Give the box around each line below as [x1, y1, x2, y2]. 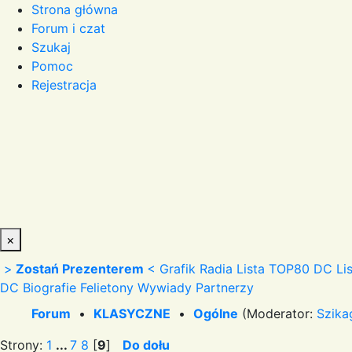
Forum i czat [31, 20, 105, 36]
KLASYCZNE [93, 305, 170, 321]
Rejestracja [31, 77, 97, 93]
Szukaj [31, 39, 71, 55]
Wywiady [137, 280, 192, 295]
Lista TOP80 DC [236, 261, 332, 277]
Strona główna [31, 2, 118, 17]
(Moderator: [238, 305, 317, 321]
